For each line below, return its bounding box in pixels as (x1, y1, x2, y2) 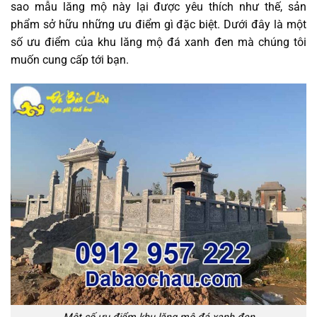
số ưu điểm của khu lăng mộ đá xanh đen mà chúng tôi (11, 35, 306, 49)
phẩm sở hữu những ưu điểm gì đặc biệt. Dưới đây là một (11, 17, 306, 31)
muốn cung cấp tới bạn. (11, 52, 132, 67)
